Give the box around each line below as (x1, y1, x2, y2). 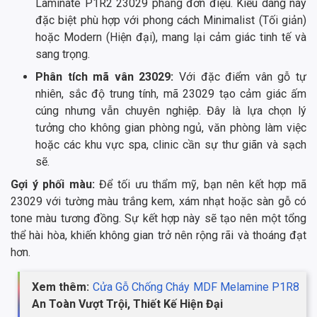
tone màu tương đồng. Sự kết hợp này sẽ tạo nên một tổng (11, 212, 306, 226)
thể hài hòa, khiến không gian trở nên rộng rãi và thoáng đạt (11, 229, 306, 243)
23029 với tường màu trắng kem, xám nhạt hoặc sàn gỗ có (11, 195, 306, 209)
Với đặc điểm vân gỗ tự (173, 70, 307, 84)
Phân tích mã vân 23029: (35, 70, 174, 84)
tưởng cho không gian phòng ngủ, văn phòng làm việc (35, 121, 306, 135)
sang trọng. (35, 47, 90, 62)
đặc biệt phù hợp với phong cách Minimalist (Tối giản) (35, 13, 306, 28)
